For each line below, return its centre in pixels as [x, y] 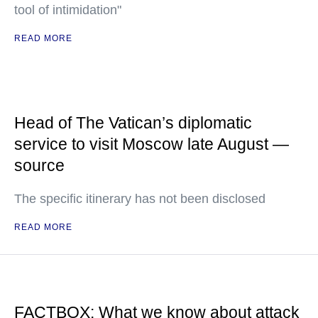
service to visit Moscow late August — [152, 144]
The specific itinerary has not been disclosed [140, 199]
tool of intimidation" [68, 10]
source [39, 165]
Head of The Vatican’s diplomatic [133, 123]
